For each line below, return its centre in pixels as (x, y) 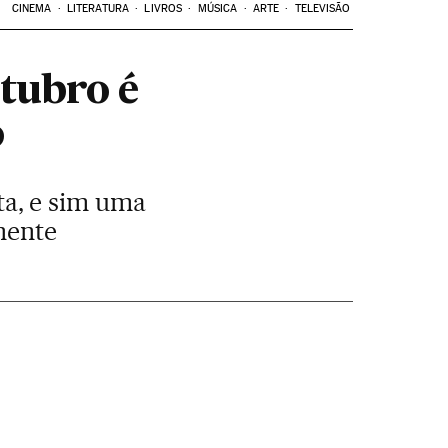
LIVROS (163, 8)
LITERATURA (97, 8)
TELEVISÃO (322, 8)
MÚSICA (217, 8)
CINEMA (31, 8)
